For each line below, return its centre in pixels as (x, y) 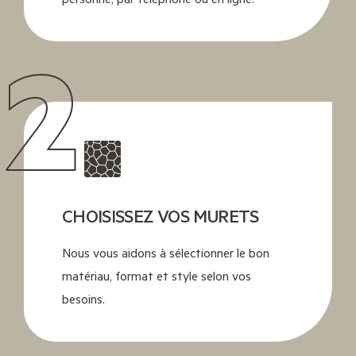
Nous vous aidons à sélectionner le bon (165, 252)
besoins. (83, 298)
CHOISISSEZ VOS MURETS (160, 215)
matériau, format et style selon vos (156, 275)
